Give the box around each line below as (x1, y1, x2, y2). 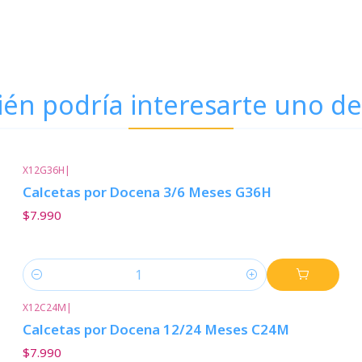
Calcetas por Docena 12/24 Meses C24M (22, 319, 289, 339)
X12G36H (22, 163, 65, 177)
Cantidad (22, 276, 71, 292)
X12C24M (22, 300, 66, 314)
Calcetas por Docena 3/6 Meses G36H (22, 183, 271, 202)
